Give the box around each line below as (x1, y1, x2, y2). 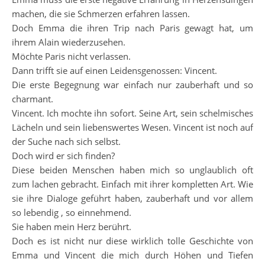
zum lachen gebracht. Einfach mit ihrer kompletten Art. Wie (12, 178, 253, 190)
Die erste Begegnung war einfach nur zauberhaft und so (12, 79, 253, 91)
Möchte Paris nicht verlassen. (12, 50, 131, 62)
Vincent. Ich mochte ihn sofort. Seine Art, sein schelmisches (12, 107, 253, 119)
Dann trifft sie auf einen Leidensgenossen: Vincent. (12, 64, 217, 76)
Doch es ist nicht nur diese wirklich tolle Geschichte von (12, 235, 253, 247)
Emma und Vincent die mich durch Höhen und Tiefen (12, 249, 253, 261)
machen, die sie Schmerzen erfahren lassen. (12, 8, 190, 20)
